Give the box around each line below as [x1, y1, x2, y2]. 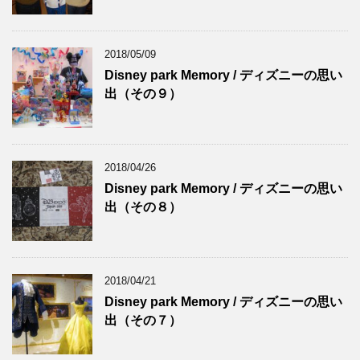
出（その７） [104, 313, 182, 327]
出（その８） [104, 200, 182, 214]
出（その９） [104, 87, 182, 100]
